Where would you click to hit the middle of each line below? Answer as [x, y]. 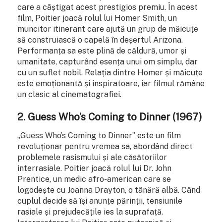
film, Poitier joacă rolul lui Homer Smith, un [97, 18]
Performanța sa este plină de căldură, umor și [102, 51]
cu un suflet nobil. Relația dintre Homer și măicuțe [110, 72]
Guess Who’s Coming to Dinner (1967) [115, 117]
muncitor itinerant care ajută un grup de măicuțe [108, 29]
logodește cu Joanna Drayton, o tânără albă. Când [109, 190]
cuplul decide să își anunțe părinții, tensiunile [100, 201]
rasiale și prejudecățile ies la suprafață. [90, 212]
